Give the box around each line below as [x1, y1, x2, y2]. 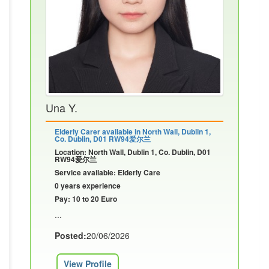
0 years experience [55, 180, 121, 191]
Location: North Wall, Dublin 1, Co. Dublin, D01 [55, 147, 211, 157]
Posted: [55, 229, 86, 241]
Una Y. [46, 100, 77, 115]
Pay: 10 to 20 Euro [55, 193, 117, 204]
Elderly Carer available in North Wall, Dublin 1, [55, 126, 211, 137]
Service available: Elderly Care [55, 167, 160, 178]
